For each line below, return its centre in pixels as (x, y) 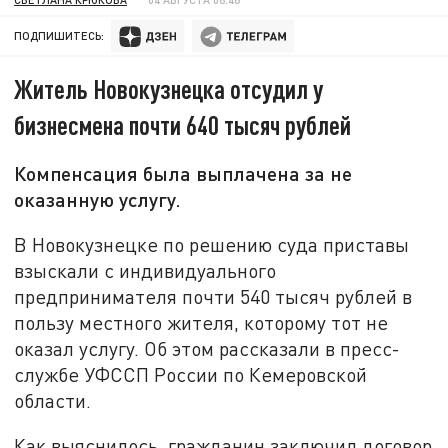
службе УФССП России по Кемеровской (191, 374)
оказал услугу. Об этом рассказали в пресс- (207, 348)
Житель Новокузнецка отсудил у (169, 89)
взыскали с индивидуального (145, 270)
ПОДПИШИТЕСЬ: (59, 36)
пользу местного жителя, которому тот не (201, 322)
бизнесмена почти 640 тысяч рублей (183, 125)
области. (53, 400)
